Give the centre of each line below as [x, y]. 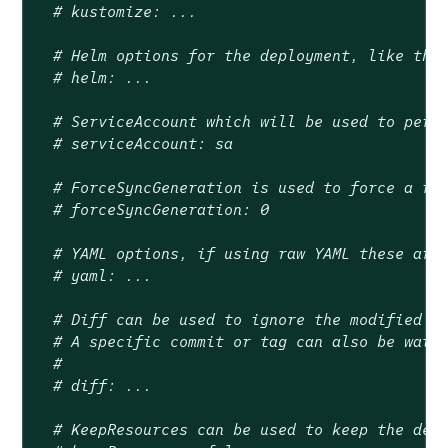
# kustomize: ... [124, 11]
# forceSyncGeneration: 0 [160, 209]
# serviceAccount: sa [142, 143]
